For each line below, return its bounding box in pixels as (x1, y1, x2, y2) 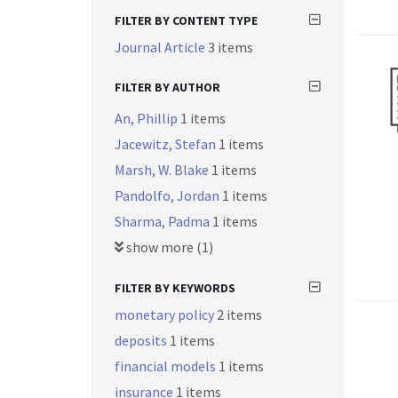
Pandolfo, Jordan (115, 187, 222, 204)
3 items (208, 38, 253, 56)
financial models (115, 357, 219, 375)
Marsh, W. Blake (115, 161, 211, 179)
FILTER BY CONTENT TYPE (115, 12, 258, 28)
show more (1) (123, 238, 213, 256)
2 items (217, 306, 262, 323)
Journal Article (115, 38, 208, 56)
